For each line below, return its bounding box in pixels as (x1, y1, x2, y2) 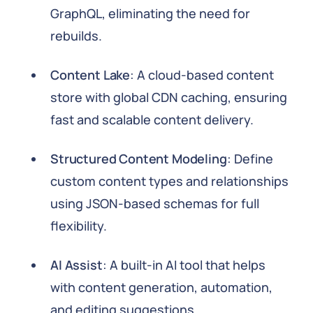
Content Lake (50, 66, 131, 83)
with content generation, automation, (50, 279, 272, 296)
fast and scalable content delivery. (50, 111, 254, 128)
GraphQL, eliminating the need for (50, 5, 250, 22)
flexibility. (50, 217, 107, 234)
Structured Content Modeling (50, 150, 227, 167)
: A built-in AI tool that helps (102, 256, 265, 273)
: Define (226, 150, 273, 167)
